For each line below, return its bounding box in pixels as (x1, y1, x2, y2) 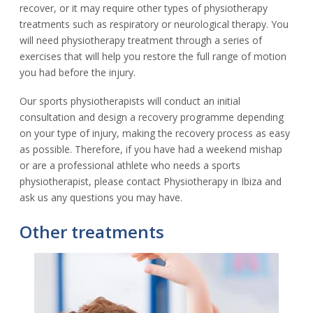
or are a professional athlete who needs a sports (20, 158, 240, 172)
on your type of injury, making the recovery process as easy (20, 126, 290, 140)
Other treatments (20, 219, 164, 243)
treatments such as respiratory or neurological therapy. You (20, 17, 289, 31)
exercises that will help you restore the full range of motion (20, 49, 286, 63)
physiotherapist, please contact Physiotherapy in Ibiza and (20, 174, 282, 188)
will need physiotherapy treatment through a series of (20, 33, 262, 47)
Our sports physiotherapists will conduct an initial (20, 94, 240, 108)
